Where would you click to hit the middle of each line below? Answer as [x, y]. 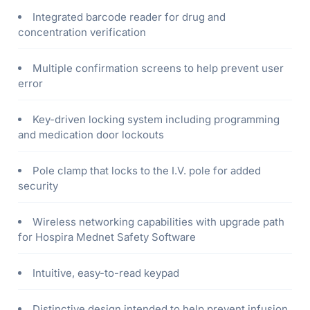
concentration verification [82, 33]
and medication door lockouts [91, 135]
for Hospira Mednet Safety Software [107, 237]
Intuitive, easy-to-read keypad [106, 273]
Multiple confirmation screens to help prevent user [158, 69]
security [38, 186]
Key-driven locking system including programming [156, 120]
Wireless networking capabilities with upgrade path [158, 222]
